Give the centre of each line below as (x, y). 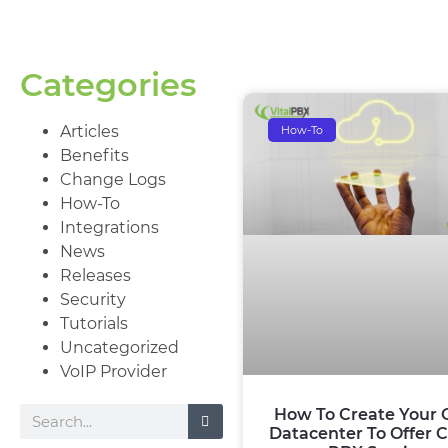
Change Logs (113, 179)
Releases (95, 275)
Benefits (94, 155)
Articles (89, 131)
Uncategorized (119, 347)
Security (93, 299)
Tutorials (94, 323)
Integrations (109, 227)
